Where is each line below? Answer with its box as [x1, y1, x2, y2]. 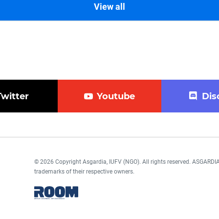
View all [94, 1, 125, 12]
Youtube [97, 91, 135, 102]
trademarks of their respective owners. [34, 168, 134, 175]
